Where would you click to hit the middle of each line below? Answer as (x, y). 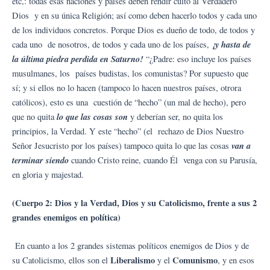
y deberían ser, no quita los (177, 116)
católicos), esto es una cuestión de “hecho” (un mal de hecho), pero (129, 102)
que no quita (34, 116)
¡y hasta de (231, 44)
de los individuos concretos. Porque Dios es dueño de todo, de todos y (133, 30)
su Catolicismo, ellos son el (61, 260)
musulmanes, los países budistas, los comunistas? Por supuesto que (130, 73)
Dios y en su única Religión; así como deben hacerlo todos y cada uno (134, 15)
